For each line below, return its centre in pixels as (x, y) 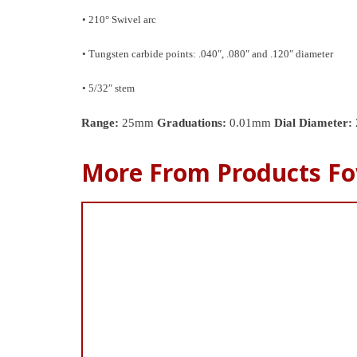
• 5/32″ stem (108, 88)
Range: (100, 123)
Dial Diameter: (313, 123)
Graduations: (192, 123)
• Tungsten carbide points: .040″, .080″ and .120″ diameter (208, 54)
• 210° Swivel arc (119, 20)
